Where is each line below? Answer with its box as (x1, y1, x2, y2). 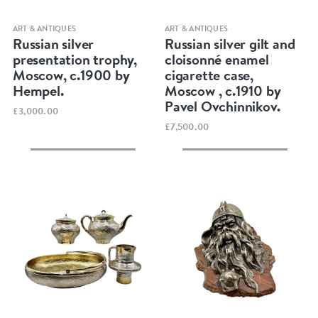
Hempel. (12, 80, 64, 100)
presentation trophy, (12, 49, 137, 69)
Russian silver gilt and (165, 33, 295, 53)
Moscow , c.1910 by (165, 80, 281, 100)
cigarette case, (165, 65, 254, 84)
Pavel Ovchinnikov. (165, 96, 280, 116)
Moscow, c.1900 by (12, 65, 130, 84)
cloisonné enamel (165, 49, 269, 69)
